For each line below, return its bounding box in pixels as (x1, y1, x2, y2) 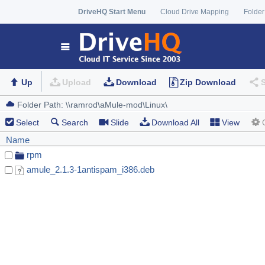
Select (16, 118, 39, 128)
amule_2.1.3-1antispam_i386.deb (27, 164, 154, 175)
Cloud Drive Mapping (160, 8, 229, 16)
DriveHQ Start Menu (78, 8, 146, 16)
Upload (62, 77, 91, 88)
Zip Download (179, 77, 236, 88)
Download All (151, 118, 199, 128)
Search (62, 118, 88, 128)
